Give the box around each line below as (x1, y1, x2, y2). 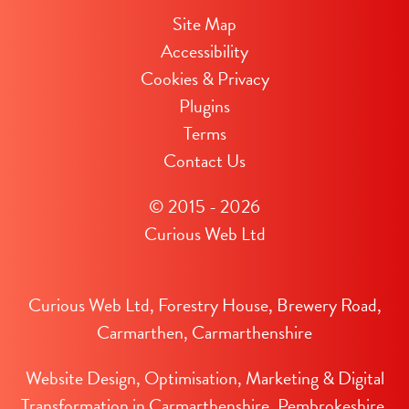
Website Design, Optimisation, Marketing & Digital (25, 364, 384, 392)
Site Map (173, 10, 236, 37)
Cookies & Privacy (140, 65, 269, 92)
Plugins (179, 92, 230, 120)
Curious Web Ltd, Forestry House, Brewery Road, (27, 291, 382, 319)
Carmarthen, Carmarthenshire (97, 319, 312, 346)
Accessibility (161, 37, 248, 65)
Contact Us (163, 147, 246, 174)
